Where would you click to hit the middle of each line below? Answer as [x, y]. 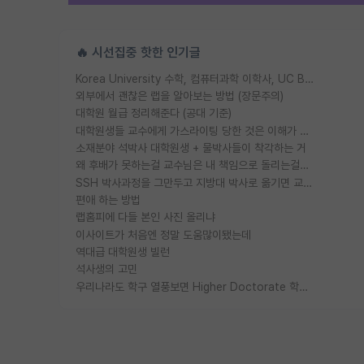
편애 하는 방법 [108, 199]
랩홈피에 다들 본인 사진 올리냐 [145, 217]
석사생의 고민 [106, 269]
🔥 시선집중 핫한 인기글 [138, 52]
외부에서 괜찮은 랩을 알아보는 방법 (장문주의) [180, 96]
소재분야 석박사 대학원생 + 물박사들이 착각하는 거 [191, 148]
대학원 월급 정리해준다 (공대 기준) [154, 113]
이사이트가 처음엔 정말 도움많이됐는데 [163, 234]
